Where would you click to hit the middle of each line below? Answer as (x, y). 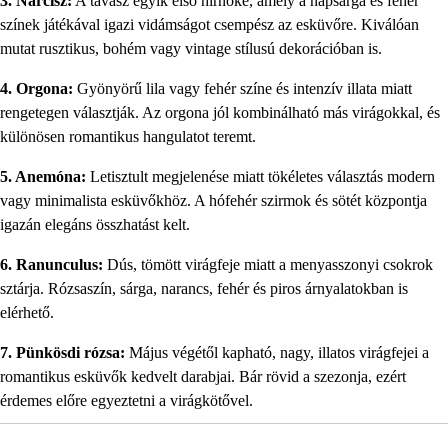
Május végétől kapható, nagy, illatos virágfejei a (277, 353)
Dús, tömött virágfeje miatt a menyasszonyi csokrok (268, 265)
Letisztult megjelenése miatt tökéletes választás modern (260, 177)
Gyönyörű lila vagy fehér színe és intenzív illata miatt (242, 89)
